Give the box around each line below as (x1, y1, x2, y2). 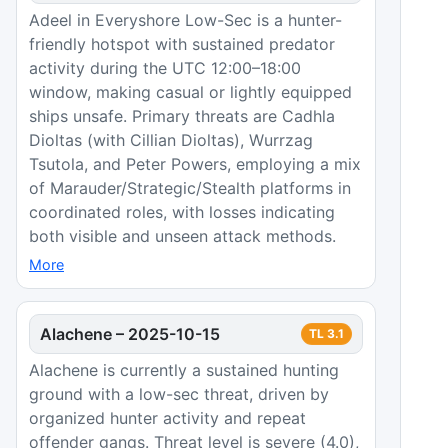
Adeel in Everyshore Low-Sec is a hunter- (29, 9, 342, 30)
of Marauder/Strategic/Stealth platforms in (29, 177, 351, 198)
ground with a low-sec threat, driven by (29, 383, 329, 404)
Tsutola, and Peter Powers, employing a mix (29, 153, 361, 174)
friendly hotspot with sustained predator (29, 33, 335, 54)
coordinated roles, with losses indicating (29, 201, 335, 222)
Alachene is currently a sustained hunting (29, 359, 339, 380)
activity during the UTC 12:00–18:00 (29, 57, 301, 78)
